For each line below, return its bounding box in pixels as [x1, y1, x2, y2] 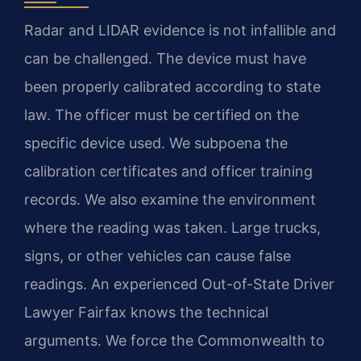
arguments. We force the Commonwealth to [24, 332, 325, 350]
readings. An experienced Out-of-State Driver [24, 276, 334, 293]
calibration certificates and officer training [24, 163, 313, 180]
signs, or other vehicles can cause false [24, 247, 291, 265]
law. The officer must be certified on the [24, 106, 299, 124]
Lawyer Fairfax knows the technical [24, 304, 268, 322]
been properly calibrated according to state [24, 78, 321, 96]
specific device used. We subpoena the [24, 135, 288, 152]
